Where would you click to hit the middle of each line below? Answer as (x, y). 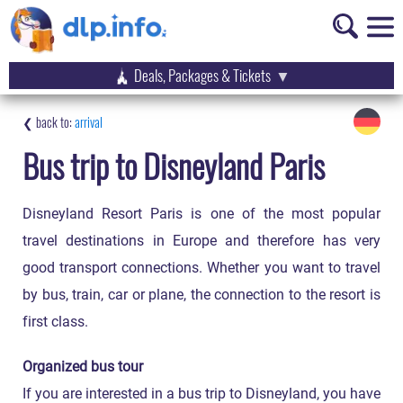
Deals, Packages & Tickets (202, 76)
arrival (89, 121)
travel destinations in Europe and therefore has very (201, 241)
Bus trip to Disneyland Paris (174, 165)
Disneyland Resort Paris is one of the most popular (201, 214)
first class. (55, 322)
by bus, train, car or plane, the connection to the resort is (201, 295)
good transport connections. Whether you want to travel (201, 268)
